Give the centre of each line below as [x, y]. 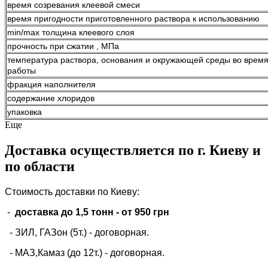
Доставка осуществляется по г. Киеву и [133, 150]
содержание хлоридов [51, 98]
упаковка [25, 112]
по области [40, 166]
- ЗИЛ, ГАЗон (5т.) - [50, 232]
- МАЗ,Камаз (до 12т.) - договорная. [85, 252]
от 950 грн [145, 212]
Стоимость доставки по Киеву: [72, 191]
